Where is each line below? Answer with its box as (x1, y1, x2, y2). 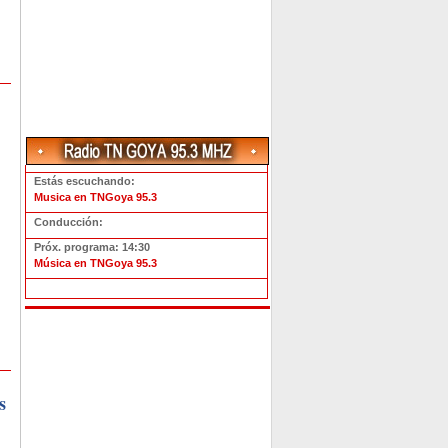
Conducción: (34, 216, 103, 228)
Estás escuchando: (34, 175, 135, 187)
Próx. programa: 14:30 (34, 241, 150, 253)
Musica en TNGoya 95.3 (34, 191, 157, 203)
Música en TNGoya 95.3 (34, 257, 157, 269)
